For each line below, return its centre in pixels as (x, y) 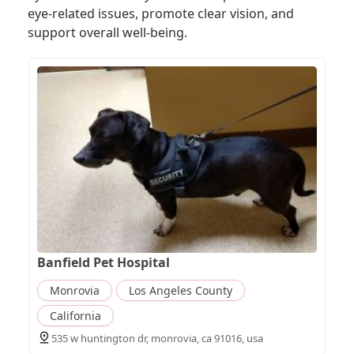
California (75, 316)
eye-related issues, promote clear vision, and (161, 14)
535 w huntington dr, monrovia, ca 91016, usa (157, 339)
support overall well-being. (107, 33)
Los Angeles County (180, 291)
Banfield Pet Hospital (103, 263)
